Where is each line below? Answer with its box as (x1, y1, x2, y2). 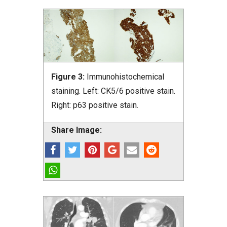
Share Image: (51, 125, 102, 135)
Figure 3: (51, 72, 87, 82)
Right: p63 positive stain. (51, 100, 138, 110)
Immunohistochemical (87, 72, 164, 82)
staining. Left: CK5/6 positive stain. (51, 86, 175, 96)
